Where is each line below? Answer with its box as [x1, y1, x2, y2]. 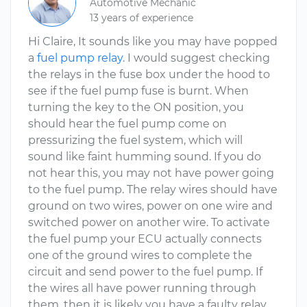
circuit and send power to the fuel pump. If [28, 265, 262, 278]
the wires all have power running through [28, 282, 256, 295]
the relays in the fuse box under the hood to [28, 68, 270, 81]
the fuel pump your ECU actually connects [28, 232, 262, 245]
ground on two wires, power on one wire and [28, 199, 273, 212]
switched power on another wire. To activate [28, 216, 270, 229]
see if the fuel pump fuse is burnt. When [28, 84, 249, 97]
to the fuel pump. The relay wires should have [28, 183, 278, 196]
